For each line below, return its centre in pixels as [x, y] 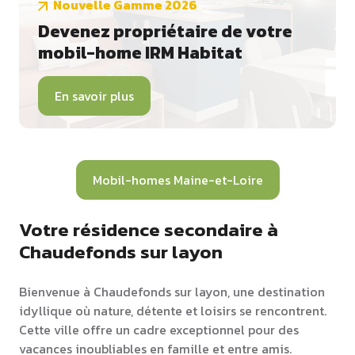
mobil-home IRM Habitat [140, 53]
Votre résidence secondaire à [149, 230]
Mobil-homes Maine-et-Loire [177, 180]
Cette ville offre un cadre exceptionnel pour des [159, 330]
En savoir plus [94, 96]
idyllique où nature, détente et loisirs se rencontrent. [173, 311]
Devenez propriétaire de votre [165, 32]
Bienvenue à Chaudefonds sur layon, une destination [172, 292]
